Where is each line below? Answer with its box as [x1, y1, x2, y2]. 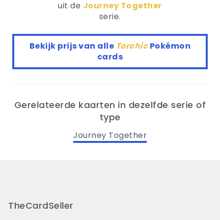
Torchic [115, 40, 150, 52]
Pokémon [149, 40, 191, 52]
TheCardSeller [8, 199, 74, 212]
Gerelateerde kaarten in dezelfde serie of [14, 99, 206, 111]
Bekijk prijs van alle [29, 40, 116, 52]
